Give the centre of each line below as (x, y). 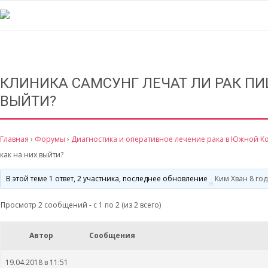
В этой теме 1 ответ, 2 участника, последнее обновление (108, 179)
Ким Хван (232, 179)
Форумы (50, 139)
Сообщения (112, 235)
